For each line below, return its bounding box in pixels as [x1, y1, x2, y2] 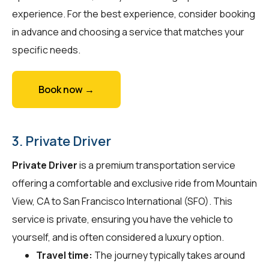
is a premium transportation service [77, 158, 235, 172]
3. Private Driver [12, 131, 111, 150]
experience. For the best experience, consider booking [12, 7, 255, 20]
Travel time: [36, 248, 92, 262]
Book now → [38, 82, 94, 96]
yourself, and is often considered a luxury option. [12, 230, 224, 244]
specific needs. [12, 43, 80, 56]
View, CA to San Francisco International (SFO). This [12, 194, 232, 208]
